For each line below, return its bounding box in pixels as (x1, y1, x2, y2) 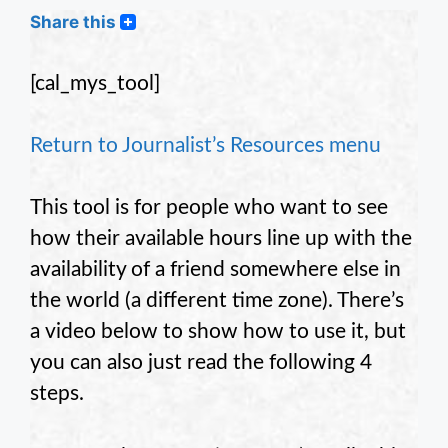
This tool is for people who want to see (30, 197, 388, 219)
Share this (30, 12, 116, 32)
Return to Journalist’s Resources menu (30, 135, 381, 157)
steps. (30, 383, 84, 405)
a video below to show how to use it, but (30, 321, 406, 343)
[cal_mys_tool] (30, 73, 160, 94)
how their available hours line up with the (30, 228, 412, 250)
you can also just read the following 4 (30, 352, 372, 374)
